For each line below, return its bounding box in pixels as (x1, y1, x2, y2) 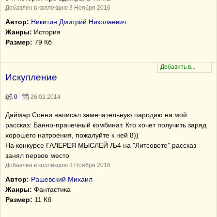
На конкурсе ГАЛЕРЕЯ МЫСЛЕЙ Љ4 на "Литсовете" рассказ (5, 141, 196, 149)
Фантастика (32, 186, 71, 193)
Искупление (5, 72, 57, 82)
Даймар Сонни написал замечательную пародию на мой (5, 111, 187, 119)
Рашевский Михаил (31, 175, 93, 183)
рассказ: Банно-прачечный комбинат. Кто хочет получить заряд (5, 121, 206, 129)
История (32, 28, 61, 36)
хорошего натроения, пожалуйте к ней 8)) (5, 131, 139, 139)
